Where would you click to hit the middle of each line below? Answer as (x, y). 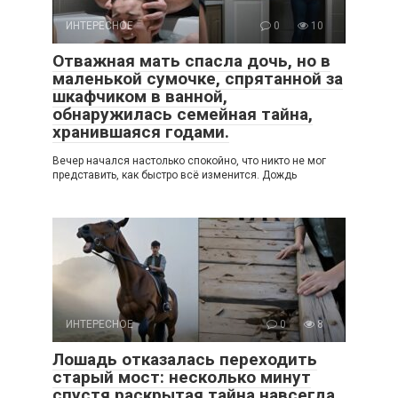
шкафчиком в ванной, (140, 97)
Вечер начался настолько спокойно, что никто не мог (189, 161)
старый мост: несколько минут (182, 378)
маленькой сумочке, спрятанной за (198, 79)
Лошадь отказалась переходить (185, 360)
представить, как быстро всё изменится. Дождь (175, 175)
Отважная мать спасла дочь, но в (191, 61)
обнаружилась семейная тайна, (183, 115)
